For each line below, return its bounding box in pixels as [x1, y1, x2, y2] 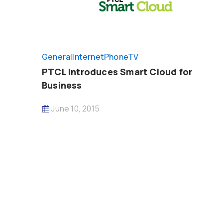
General [42, 51, 73, 62]
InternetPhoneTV [72, 51, 139, 62]
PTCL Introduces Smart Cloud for [42, 66, 193, 78]
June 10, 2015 [50, 103, 100, 114]
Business [42, 79, 82, 91]
